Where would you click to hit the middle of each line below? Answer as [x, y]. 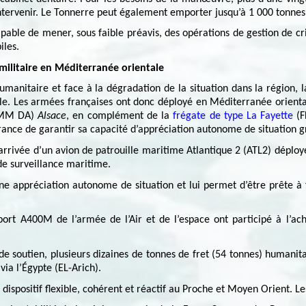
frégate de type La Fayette [232, 116]
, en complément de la [118, 116]
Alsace [52, 116]
